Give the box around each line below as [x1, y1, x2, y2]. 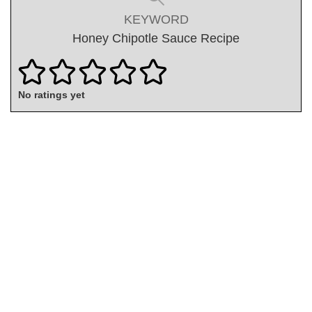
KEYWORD [123, 12, 189, 26]
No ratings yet [18, 89, 85, 101]
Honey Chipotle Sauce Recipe [72, 31, 240, 45]
